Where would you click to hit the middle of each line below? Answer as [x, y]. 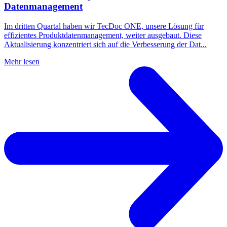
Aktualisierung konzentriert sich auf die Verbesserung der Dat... [105, 44]
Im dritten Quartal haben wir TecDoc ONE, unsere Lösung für [104, 26]
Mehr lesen [22, 61]
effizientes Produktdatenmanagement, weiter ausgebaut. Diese [103, 35]
